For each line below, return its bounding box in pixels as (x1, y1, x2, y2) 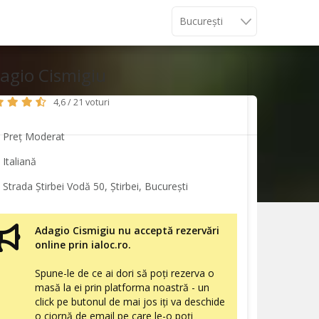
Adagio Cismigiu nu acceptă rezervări (35, 224, 219, 238)
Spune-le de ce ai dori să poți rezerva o (35, 266, 214, 281)
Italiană (2, 155, 36, 169)
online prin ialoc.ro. (35, 238, 131, 252)
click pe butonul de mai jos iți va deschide (35, 295, 225, 309)
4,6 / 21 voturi (53, 96, 110, 109)
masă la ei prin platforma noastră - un (35, 281, 209, 295)
